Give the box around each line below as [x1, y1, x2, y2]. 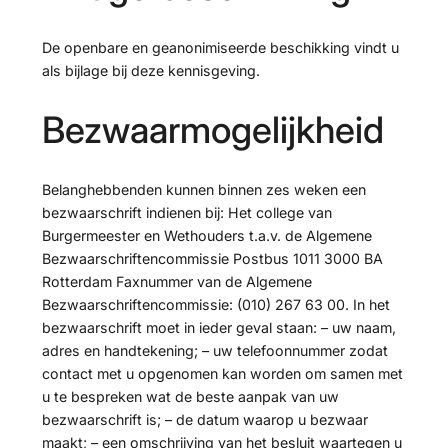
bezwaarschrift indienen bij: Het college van [41, 204, 332, 222]
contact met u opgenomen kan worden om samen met [41, 365, 403, 383]
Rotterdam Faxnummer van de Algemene [41, 273, 312, 291]
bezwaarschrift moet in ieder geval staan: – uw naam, [41, 319, 396, 337]
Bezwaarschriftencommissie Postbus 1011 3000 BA [41, 250, 383, 268]
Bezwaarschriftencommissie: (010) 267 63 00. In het [41, 296, 390, 314]
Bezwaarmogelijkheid [41, 107, 384, 152]
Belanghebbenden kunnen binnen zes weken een [41, 181, 366, 199]
